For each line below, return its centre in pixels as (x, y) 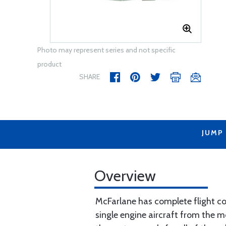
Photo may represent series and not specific (106, 50)
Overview (125, 176)
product (49, 64)
